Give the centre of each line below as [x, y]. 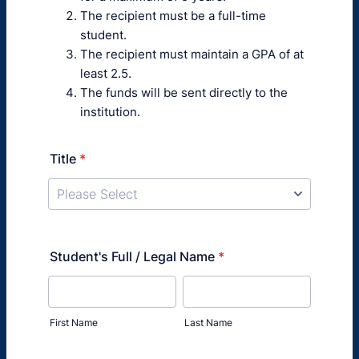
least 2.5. [106, 73]
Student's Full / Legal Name [132, 256]
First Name [74, 323]
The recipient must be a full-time [173, 16]
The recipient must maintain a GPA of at [192, 54]
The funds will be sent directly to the [184, 93]
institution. [110, 112]
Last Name [208, 323]
